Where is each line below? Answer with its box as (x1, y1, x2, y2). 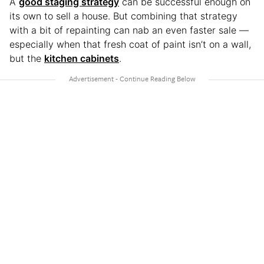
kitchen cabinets (44, 52, 119, 64)
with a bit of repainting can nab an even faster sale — (9, 24, 249, 36)
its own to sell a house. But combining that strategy (9, 9, 237, 22)
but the (9, 52, 44, 64)
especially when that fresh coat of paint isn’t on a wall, (9, 38, 251, 50)
